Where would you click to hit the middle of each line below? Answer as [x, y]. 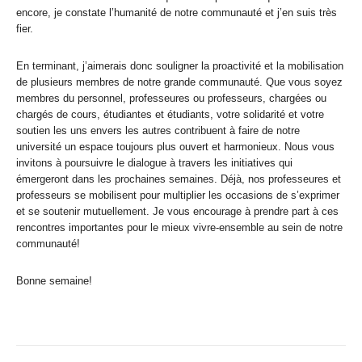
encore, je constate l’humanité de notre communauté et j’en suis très [177, 13]
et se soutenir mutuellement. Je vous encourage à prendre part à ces [177, 212]
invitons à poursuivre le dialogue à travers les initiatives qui [154, 163]
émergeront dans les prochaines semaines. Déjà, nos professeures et [179, 179]
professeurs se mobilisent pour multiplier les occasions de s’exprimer [178, 196]
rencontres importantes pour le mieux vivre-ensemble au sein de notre [179, 228]
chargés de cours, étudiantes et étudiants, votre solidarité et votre [170, 115]
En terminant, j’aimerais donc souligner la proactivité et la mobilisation [180, 66]
